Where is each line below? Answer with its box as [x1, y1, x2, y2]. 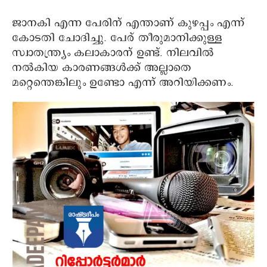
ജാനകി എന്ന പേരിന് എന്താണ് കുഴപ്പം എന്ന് [12, 15, 244, 31]
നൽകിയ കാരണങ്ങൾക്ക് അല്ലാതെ [12, 60, 191, 76]
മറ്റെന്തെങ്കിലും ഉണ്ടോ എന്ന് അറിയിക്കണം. [12, 74, 234, 91]
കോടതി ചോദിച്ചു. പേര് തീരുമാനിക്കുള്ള [12, 30, 222, 46]
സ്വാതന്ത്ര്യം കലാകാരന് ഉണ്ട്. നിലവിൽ [12, 45, 214, 61]
